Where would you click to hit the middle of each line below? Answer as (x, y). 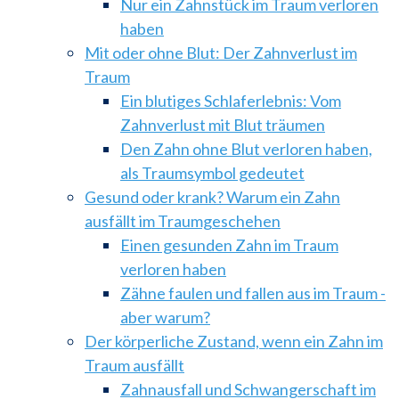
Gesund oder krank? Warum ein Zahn (212, 196)
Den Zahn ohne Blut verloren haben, (246, 148)
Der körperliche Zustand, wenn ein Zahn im (234, 341)
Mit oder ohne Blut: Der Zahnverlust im (221, 52)
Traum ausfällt (134, 365)
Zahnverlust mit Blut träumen (223, 124)
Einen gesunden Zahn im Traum (229, 244)
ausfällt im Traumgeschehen (183, 220)
